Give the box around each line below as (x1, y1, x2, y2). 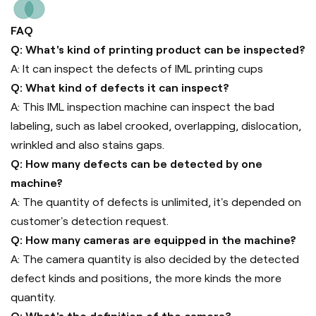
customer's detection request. (11, 215, 169, 228)
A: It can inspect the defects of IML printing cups (11, 63, 263, 75)
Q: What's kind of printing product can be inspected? (11, 44, 305, 56)
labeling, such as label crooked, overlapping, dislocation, (11, 120, 301, 133)
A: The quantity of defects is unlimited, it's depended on (11, 196, 301, 209)
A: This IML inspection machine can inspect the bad (11, 101, 274, 114)
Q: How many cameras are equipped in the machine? (11, 234, 296, 247)
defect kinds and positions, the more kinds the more (11, 272, 281, 285)
